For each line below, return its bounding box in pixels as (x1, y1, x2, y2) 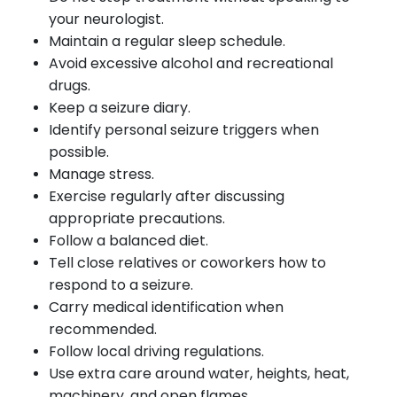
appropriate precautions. (49, 207, 225, 229)
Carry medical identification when (49, 296, 284, 317)
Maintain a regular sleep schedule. (49, 30, 285, 51)
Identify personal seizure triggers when (49, 119, 319, 140)
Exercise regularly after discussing (49, 185, 284, 206)
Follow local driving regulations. (49, 340, 264, 362)
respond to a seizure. (49, 274, 193, 295)
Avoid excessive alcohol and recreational (49, 52, 333, 74)
